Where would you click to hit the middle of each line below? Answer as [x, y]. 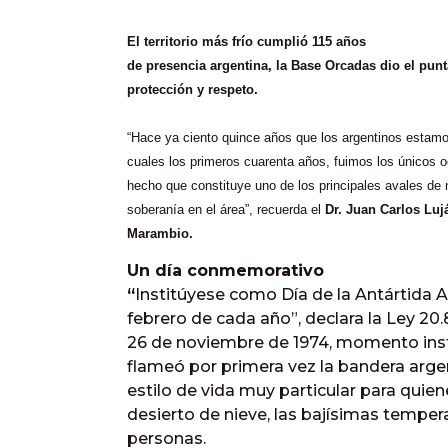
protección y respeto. [192, 89]
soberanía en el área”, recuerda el [226, 209]
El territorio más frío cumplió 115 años [246, 41]
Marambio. [160, 233]
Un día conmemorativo [225, 271]
